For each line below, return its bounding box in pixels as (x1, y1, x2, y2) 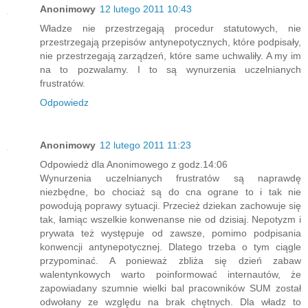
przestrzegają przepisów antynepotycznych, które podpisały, (40, 36, 301, 48)
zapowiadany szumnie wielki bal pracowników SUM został (40, 283, 301, 294)
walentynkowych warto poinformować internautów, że (40, 269, 301, 280)
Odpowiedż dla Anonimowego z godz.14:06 (40, 159, 228, 170)
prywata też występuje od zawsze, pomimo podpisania (40, 228, 301, 239)
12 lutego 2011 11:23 (100, 140, 191, 151)
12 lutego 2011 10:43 (100, 3, 192, 15)
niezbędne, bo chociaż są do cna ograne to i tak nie (40, 186, 301, 198)
